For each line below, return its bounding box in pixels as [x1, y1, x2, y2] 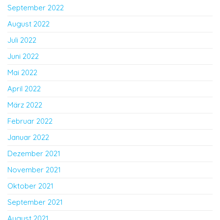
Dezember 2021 [7, 149, 60, 158]
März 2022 [7, 100, 42, 110]
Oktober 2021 [7, 181, 54, 191]
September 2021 [7, 197, 63, 207]
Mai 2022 [7, 68, 37, 77]
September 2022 [7, 3, 64, 12]
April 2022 [7, 84, 41, 93]
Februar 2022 [7, 116, 53, 126]
